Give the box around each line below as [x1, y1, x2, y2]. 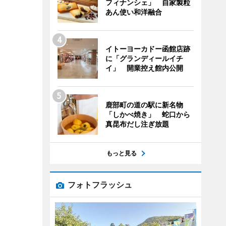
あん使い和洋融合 [105, 8, 162, 16]
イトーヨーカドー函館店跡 [105, 44, 190, 53]
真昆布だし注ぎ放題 [105, 120, 169, 128]
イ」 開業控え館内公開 [105, 64, 183, 72]
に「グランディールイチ [105, 54, 183, 63]
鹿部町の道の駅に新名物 [105, 100, 183, 109]
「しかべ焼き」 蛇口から [105, 110, 190, 119]
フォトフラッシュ [67, 180, 132, 190]
